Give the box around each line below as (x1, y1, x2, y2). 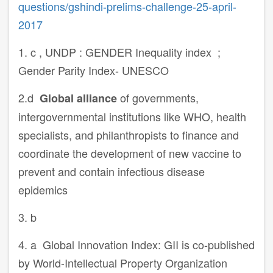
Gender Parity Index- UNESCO (18, 62, 169, 79)
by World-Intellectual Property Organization (18, 255, 227, 271)
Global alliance (40, 90, 120, 107)
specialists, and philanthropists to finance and (18, 127, 239, 143)
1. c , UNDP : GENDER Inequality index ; (18, 44, 221, 60)
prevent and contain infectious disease (18, 163, 205, 180)
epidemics (18, 182, 68, 198)
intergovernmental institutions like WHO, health (18, 108, 246, 125)
